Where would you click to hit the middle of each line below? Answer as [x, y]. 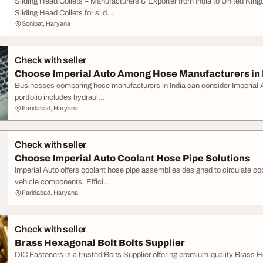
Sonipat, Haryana [46, 23]
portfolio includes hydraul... [60, 97]
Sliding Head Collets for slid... [64, 13]
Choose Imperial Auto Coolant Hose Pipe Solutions [132, 158]
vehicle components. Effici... [63, 182]
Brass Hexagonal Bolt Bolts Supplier [100, 243]
